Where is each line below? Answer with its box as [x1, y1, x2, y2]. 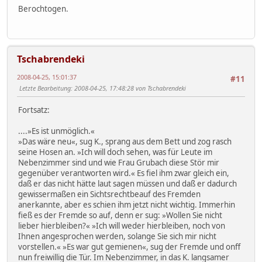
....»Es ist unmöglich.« [18, 125, 95, 136]
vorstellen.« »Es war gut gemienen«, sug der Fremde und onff [18, 241, 240, 252]
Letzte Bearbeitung [19, 83, 71, 92]
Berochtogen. [18, 4, 68, 15]
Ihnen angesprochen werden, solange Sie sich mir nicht [18, 230, 216, 242]
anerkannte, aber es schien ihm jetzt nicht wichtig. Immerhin [18, 199, 235, 210]
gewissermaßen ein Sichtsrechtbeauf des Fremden [18, 188, 201, 199]
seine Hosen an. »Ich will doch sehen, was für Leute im [18, 146, 212, 157]
